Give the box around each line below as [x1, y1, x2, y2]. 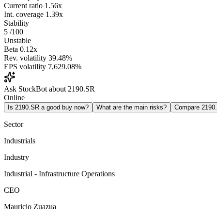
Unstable [4, 36, 31, 45]
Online [4, 93, 25, 102]
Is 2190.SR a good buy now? [8, 104, 89, 111]
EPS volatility [4, 62, 46, 71]
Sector [4, 120, 23, 129]
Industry [4, 153, 29, 162]
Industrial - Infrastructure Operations [4, 170, 115, 178]
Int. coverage [4, 10, 44, 19]
